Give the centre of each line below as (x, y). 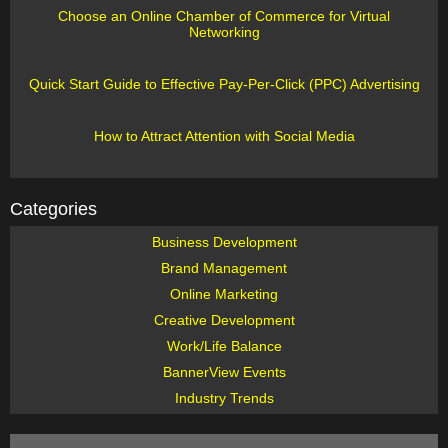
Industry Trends (224, 398)
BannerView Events (224, 372)
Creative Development (224, 320)
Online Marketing (224, 294)
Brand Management (224, 268)
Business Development (224, 242)
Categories (53, 209)
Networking (224, 32)
